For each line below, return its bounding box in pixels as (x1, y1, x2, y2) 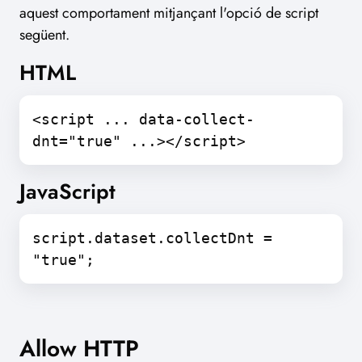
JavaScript (19, 176, 116, 208)
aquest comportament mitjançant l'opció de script (19, 2, 318, 24)
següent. (19, 24, 69, 46)
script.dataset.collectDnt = (32, 229, 272, 247)
